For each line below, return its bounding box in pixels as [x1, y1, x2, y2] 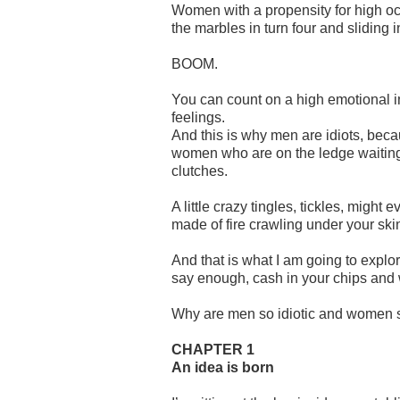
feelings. [171, 109, 225, 125]
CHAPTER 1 [171, 341, 254, 357]
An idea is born [171, 359, 274, 375]
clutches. [171, 162, 228, 179]
